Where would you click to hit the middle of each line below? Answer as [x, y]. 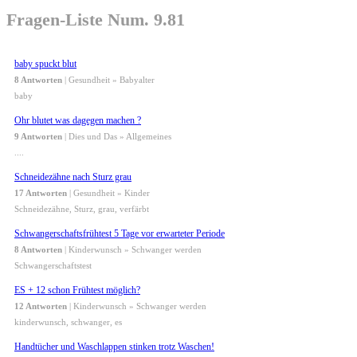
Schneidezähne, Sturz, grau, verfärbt [82, 209]
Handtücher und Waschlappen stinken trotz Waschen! [114, 347]
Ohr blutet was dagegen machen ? [78, 121]
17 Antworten [41, 193]
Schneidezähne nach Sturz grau [73, 177]
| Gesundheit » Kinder [108, 193]
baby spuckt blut [45, 64]
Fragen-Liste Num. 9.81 [96, 19]
